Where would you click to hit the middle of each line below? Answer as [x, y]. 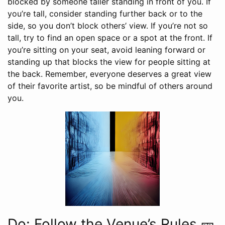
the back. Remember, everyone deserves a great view [109, 74]
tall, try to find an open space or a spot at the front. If [110, 38]
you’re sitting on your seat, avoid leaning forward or [106, 50]
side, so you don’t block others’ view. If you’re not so [108, 26]
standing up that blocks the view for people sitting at [109, 62]
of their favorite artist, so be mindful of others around [110, 86]
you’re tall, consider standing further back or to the [105, 14]
